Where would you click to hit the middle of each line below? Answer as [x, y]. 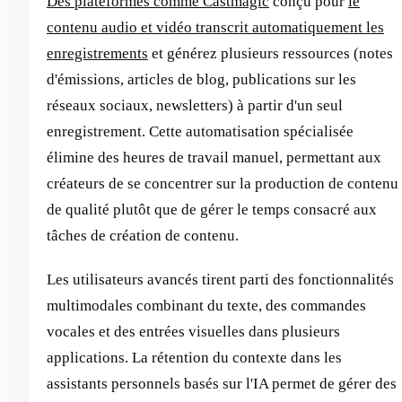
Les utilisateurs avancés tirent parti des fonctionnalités [220, 280]
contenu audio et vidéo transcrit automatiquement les [215, 28]
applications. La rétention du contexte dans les [194, 358]
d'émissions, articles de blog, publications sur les [201, 80]
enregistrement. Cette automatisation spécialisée [200, 132]
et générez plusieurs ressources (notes [271, 54]
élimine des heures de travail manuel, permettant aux [214, 158]
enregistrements [97, 54]
